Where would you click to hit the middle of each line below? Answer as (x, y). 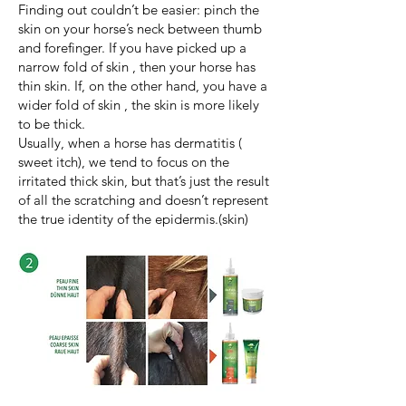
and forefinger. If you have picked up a (132, 47)
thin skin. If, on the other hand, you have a (143, 85)
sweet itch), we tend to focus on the (124, 161)
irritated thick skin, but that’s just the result (144, 180)
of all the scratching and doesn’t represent (143, 199)
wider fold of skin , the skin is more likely (139, 104)
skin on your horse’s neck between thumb (140, 28)
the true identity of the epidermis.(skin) (133, 218)
